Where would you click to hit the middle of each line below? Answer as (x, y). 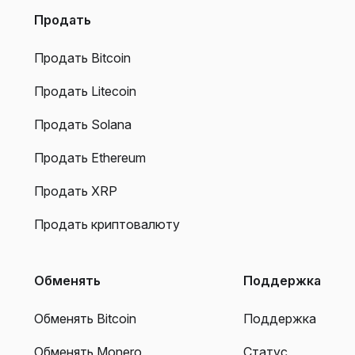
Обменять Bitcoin (85, 318)
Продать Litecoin (85, 91)
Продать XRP (76, 191)
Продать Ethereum (90, 157)
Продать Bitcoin (82, 57)
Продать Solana (83, 124)
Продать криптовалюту (107, 224)
